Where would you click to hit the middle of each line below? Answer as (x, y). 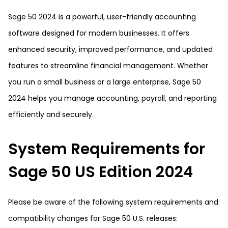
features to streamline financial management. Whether (108, 66)
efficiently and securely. (51, 115)
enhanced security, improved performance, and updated (110, 49)
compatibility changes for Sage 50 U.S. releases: (93, 218)
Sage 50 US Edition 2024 (101, 172)
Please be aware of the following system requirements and (113, 202)
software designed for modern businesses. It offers (99, 33)
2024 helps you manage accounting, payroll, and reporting (112, 98)
